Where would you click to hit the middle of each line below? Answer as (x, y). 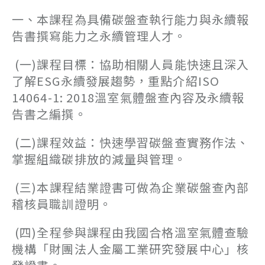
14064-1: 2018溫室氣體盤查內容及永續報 (128, 97)
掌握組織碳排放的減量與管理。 (99, 159)
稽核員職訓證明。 (62, 204)
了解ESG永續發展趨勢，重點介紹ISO (116, 81)
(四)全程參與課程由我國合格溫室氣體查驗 (131, 232)
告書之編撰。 (49, 114)
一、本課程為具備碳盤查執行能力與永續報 (130, 19)
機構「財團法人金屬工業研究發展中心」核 (130, 249)
